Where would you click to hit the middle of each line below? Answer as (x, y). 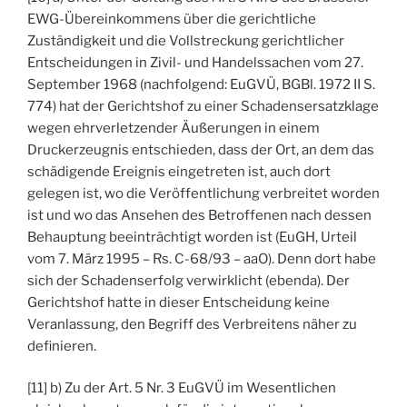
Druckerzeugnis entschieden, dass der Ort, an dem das (201, 149)
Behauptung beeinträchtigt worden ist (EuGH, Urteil (192, 237)
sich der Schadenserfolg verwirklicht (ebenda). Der (189, 280)
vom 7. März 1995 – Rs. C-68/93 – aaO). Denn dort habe (202, 258)
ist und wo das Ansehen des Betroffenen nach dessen (199, 215)
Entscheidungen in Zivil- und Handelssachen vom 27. (195, 62)
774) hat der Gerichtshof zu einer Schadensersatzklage (203, 106)
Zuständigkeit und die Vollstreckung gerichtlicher (186, 40)
